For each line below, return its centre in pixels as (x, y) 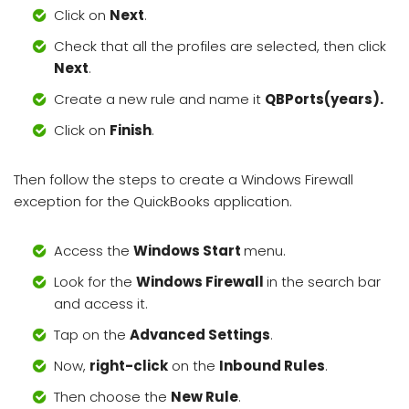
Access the (94, 251)
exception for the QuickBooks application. (155, 202)
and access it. (101, 304)
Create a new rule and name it (159, 100)
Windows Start (189, 251)
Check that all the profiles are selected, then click (220, 47)
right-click (129, 366)
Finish (131, 131)
